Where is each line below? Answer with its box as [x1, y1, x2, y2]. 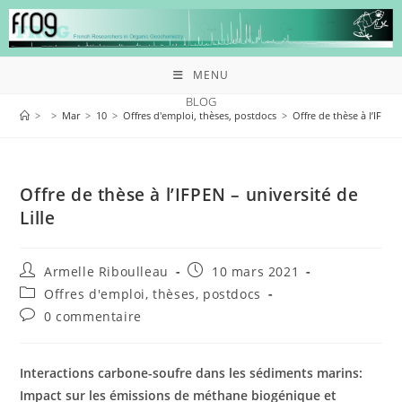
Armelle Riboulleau [44, 262, 169, 280]
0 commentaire [44, 307, 142, 325]
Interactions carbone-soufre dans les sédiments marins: [20, 363, 363, 381]
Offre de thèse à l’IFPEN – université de [20, 182, 359, 206]
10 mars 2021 [212, 262, 300, 280]
